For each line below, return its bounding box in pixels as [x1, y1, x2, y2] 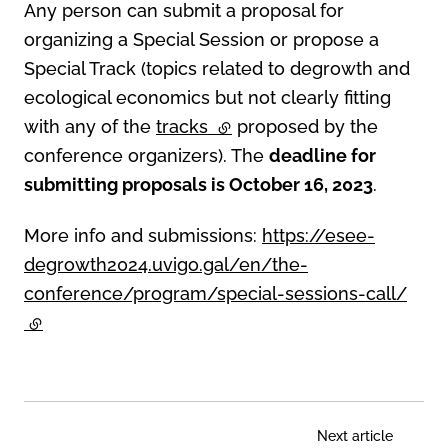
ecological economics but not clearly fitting [24, 86, 391, 108]
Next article [317, 428, 393, 445]
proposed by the [232, 115, 378, 137]
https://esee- [262, 225, 375, 247]
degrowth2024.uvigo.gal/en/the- [24, 254, 308, 276]
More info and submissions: [24, 225, 262, 247]
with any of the [24, 115, 156, 137]
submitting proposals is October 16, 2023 [24, 173, 373, 195]
